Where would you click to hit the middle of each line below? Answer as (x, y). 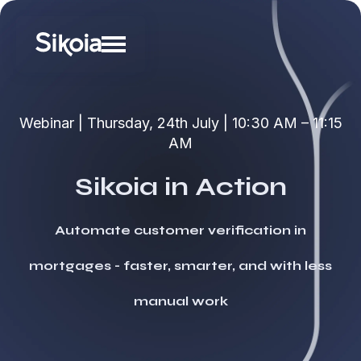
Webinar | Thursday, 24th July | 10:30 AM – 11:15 (180, 123)
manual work (180, 301)
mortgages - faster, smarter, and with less (180, 266)
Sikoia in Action (180, 187)
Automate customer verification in (180, 230)
